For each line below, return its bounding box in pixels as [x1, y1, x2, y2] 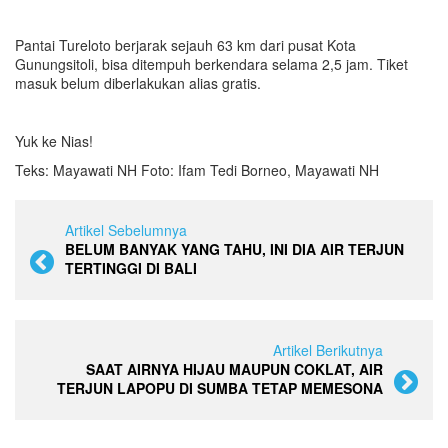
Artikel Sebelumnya [65, 219, 187, 240]
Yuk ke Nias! [15, 130, 93, 151]
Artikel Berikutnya [273, 339, 383, 360]
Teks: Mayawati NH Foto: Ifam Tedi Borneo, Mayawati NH [15, 159, 379, 180]
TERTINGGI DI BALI [65, 257, 197, 278]
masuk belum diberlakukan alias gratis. [15, 72, 261, 93]
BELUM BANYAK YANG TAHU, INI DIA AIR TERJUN [65, 238, 404, 259]
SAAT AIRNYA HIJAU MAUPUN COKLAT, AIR [86, 358, 383, 379]
